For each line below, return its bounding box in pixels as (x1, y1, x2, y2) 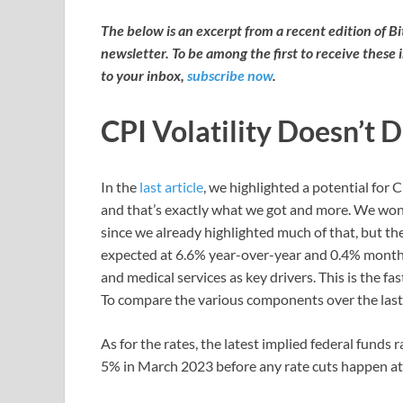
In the (101, 177, 139, 195)
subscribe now (187, 67, 273, 85)
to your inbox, (101, 67, 187, 85)
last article (139, 177, 203, 195)
